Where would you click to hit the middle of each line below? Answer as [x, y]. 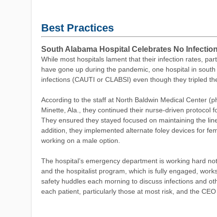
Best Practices [77, 28]
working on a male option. [82, 140]
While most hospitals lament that [91, 59]
